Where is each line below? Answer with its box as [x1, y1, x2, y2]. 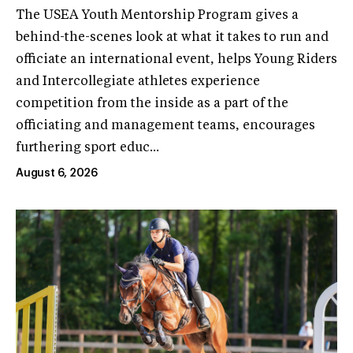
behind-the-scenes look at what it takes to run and [16, 32, 329, 45]
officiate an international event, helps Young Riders [16, 54, 337, 67]
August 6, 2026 [16, 168, 98, 180]
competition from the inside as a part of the [16, 98, 288, 111]
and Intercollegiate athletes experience [16, 76, 260, 89]
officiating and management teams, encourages [16, 120, 315, 133]
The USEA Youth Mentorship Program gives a [16, 9, 299, 23]
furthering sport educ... [16, 142, 159, 155]
